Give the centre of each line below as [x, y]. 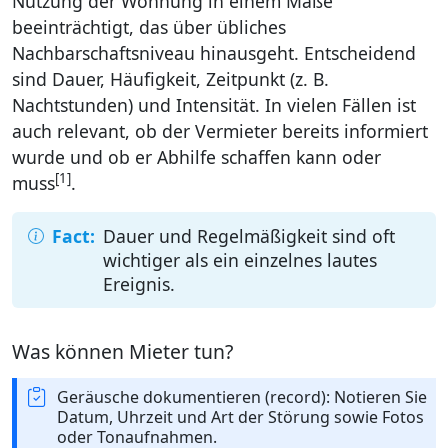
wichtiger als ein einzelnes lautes [240, 259]
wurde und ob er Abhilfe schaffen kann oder [196, 156]
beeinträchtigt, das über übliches [149, 26]
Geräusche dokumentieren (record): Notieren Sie [242, 397]
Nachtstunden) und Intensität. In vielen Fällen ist [214, 104]
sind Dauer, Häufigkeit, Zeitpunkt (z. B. [170, 78]
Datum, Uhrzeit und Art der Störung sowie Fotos [240, 417]
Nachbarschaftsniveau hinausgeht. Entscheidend [214, 52]
